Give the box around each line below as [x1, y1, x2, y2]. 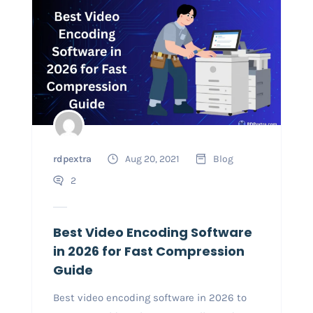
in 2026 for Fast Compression [52, 242, 245, 260]
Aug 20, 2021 [124, 152, 180, 165]
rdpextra [52, 152, 92, 165]
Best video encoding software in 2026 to [52, 291, 247, 304]
